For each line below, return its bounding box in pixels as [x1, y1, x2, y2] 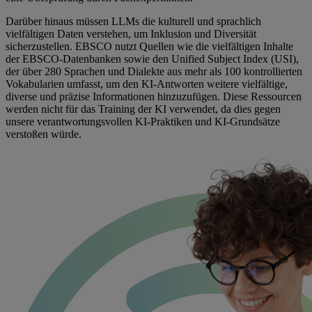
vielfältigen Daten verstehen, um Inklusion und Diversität [6, 28, 256, 40]
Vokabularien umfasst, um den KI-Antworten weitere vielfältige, [6, 78, 288, 91]
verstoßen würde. [6, 128, 84, 141]
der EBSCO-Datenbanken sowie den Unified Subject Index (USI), [6, 53, 299, 65]
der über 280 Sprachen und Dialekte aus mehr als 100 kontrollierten [6, 65, 302, 78]
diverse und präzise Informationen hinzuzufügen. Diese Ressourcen [6, 91, 302, 103]
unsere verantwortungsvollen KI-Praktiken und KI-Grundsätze [6, 116, 280, 128]
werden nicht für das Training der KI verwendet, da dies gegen [6, 103, 281, 116]
